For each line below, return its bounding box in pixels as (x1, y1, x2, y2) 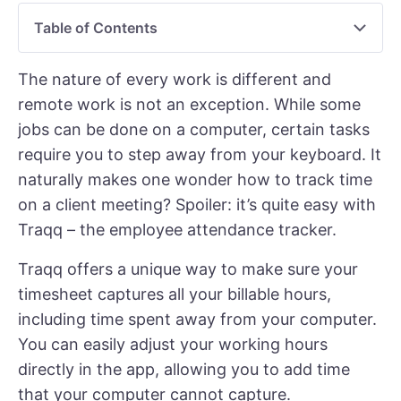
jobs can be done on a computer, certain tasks (18, 120, 370, 139)
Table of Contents (34, 19, 158, 37)
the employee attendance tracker (80, 220, 332, 239)
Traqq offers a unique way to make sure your (18, 260, 358, 278)
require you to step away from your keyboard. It (18, 145, 381, 164)
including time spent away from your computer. (18, 310, 377, 328)
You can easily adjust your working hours (18, 335, 328, 354)
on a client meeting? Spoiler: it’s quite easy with (18, 195, 376, 214)
